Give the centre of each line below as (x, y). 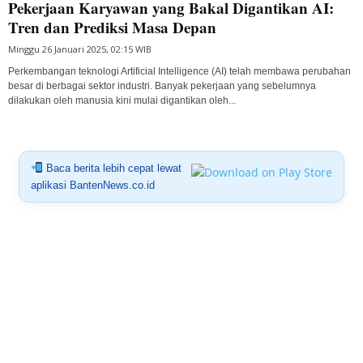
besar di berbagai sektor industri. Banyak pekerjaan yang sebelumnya (162, 85)
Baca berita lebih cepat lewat (112, 168)
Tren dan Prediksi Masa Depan (112, 27)
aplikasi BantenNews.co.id (92, 185)
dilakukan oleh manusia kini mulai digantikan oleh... (122, 100)
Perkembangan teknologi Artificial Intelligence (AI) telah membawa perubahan (179, 71)
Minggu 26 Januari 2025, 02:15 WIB (80, 49)
